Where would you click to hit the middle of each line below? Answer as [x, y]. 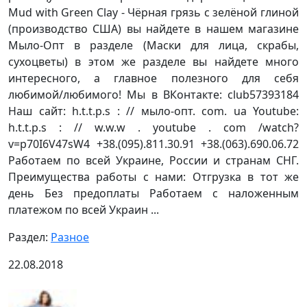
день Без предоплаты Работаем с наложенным [153, 193]
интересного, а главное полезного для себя [153, 78]
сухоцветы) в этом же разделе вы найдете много [153, 61]
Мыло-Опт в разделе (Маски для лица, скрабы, [153, 45]
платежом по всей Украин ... [84, 209]
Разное [70, 237]
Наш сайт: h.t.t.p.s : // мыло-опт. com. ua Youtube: [153, 111]
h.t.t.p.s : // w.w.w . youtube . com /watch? [153, 127]
